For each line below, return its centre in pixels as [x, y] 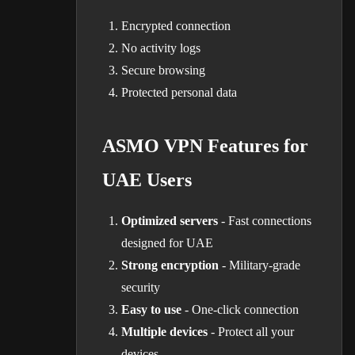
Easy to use [151, 309]
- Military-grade [260, 265]
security [141, 287]
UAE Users [147, 180]
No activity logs [161, 48]
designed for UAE [167, 243]
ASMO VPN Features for [205, 146]
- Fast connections [265, 221]
